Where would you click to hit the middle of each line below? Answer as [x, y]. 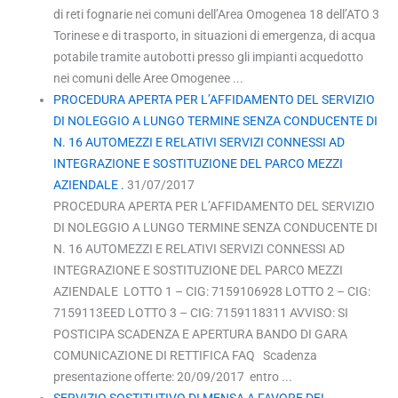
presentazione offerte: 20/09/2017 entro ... [173, 376]
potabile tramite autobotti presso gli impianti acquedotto [209, 56]
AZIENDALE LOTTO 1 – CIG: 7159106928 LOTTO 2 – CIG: [212, 291]
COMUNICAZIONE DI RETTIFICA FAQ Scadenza [186, 355]
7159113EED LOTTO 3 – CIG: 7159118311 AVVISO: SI [201, 312]
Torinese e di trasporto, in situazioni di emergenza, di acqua [215, 35]
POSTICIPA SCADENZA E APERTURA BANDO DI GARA [201, 334]
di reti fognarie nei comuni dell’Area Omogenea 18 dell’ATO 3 [217, 14]
